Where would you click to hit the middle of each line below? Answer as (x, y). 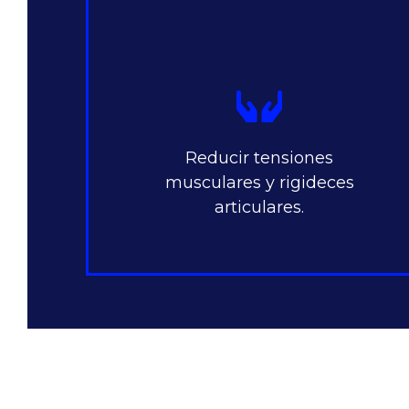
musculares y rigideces (259, 183)
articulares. (260, 208)
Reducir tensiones (260, 158)
